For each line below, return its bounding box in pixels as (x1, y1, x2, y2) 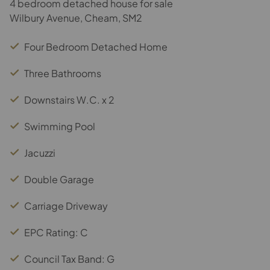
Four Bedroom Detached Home (24, 40, 168, 53)
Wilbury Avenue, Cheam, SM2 (10, 11, 142, 24)
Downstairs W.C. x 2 (24, 93, 115, 106)
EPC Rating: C (24, 226, 88, 239)
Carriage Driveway (24, 199, 108, 212)
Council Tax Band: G (24, 253, 115, 265)
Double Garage (24, 173, 94, 186)
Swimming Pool (24, 120, 95, 133)
